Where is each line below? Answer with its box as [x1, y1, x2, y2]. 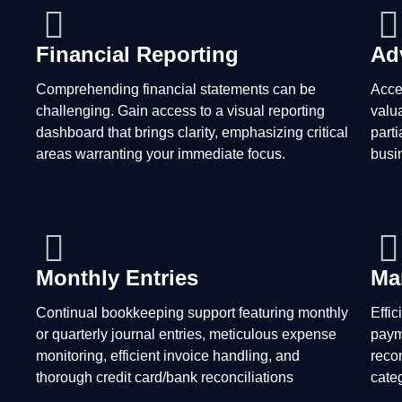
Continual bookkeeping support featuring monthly [36, 305, 348, 320]
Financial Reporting [36, 42, 239, 66]
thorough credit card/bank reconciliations [36, 370, 293, 385]
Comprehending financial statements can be [36, 82, 316, 97]
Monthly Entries [36, 266, 198, 290]
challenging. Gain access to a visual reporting [36, 103, 325, 118]
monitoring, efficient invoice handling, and [36, 348, 300, 363]
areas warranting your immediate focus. [36, 146, 285, 162]
